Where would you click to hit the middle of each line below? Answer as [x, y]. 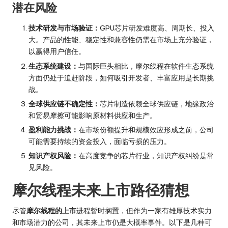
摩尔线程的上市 [51, 210]
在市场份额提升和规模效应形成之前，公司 [146, 130]
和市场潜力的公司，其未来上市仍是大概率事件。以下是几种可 [112, 222]
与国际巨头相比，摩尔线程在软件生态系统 [146, 66]
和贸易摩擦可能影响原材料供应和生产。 [93, 115]
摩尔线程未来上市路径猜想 [101, 190]
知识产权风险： [53, 155]
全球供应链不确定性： [64, 104]
